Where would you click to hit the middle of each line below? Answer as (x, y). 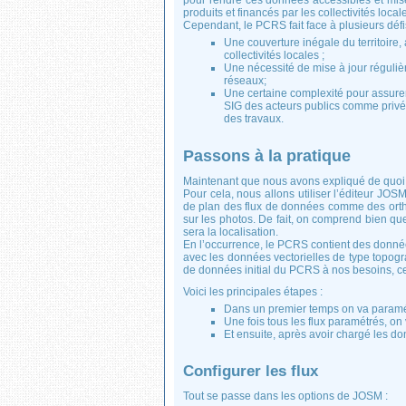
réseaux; (245, 81)
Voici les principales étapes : (253, 292)
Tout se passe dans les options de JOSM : (285, 396)
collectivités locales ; (274, 55)
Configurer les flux (251, 371)
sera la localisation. (231, 232)
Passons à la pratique (267, 156)
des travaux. (254, 119)
